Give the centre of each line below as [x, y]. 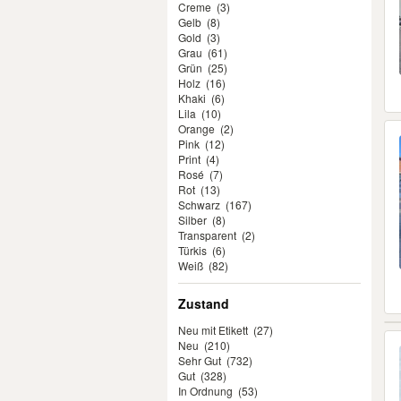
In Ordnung [205, 391]
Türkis [192, 250]
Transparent [207, 235]
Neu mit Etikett [213, 330]
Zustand [204, 303]
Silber [192, 220]
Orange [196, 128]
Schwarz [199, 205]
